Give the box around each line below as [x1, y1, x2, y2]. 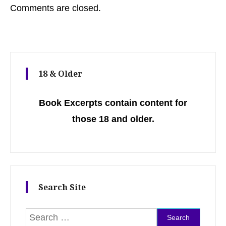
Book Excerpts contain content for [39, 98, 187, 108]
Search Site [38, 182, 86, 193]
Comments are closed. [10, 3, 101, 14]
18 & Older [38, 68, 82, 80]
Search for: [156, 211, 201, 222]
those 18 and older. [72, 114, 154, 125]
